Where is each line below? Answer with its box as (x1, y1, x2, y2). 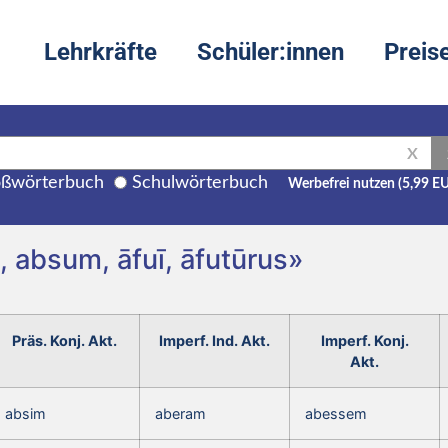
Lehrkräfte (44, 38, 157, 67)
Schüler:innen (197, 38, 344, 67)
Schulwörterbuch (132, 173, 268, 192)
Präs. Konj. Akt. (12, 331, 117, 349)
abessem (305, 404, 367, 422)
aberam (155, 404, 206, 422)
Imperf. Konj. (320, 331, 409, 349)
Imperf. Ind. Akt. (159, 331, 270, 349)
